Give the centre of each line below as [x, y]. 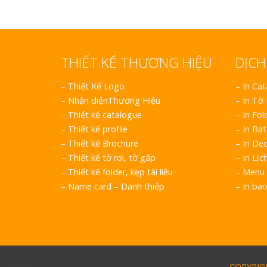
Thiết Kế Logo [96, 86]
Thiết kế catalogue [105, 115]
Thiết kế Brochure [103, 144]
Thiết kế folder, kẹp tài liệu [120, 172]
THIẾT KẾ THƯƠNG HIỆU [136, 63]
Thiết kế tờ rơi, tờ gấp [112, 158]
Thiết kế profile [98, 129]
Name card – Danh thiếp [116, 187]
